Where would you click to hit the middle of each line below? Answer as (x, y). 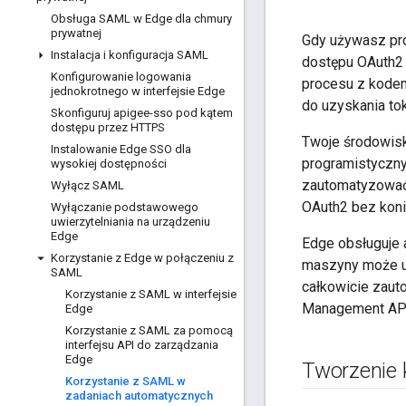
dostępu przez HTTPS (108, 127)
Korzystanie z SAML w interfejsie (151, 294)
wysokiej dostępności (109, 164)
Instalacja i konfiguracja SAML (130, 55)
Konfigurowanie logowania (121, 77)
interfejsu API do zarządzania (142, 345)
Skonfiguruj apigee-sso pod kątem (142, 113)
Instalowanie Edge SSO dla (121, 149)
